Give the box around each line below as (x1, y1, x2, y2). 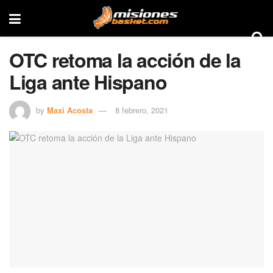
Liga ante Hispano (9, 68, 167, 96)
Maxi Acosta (47, 104, 93, 116)
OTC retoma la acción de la (9, 46, 241, 74)
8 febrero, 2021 (115, 104, 168, 116)
